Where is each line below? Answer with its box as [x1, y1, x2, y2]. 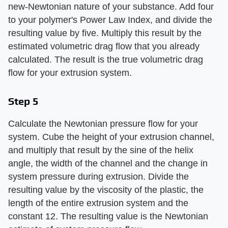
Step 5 [8, 95, 39, 107]
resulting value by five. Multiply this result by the [8, 27, 202, 38]
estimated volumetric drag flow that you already [8, 41, 199, 51]
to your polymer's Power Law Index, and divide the [8, 14, 212, 25]
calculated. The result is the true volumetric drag [8, 54, 203, 65]
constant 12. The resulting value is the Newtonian [8, 211, 208, 221]
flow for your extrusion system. [8, 67, 132, 78]
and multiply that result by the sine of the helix [8, 145, 193, 155]
